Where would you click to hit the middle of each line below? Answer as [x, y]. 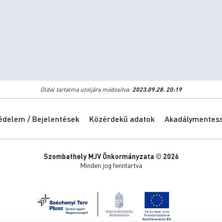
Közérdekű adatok [122, 119]
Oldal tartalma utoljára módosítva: [86, 89]
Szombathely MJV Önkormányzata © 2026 [111, 156]
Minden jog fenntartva [111, 165]
